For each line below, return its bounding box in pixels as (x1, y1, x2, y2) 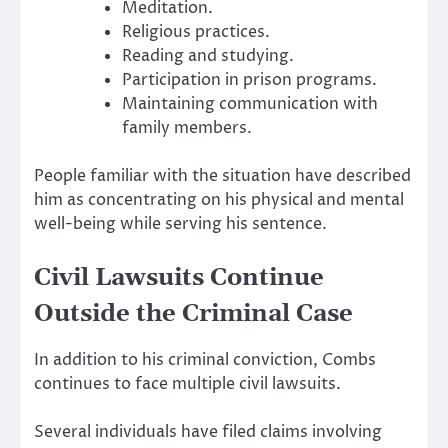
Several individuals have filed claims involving (34, 421, 382, 444)
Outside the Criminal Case (34, 298, 353, 329)
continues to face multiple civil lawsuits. (34, 373, 341, 395)
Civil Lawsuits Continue (34, 262, 324, 293)
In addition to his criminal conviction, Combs (34, 349, 376, 371)
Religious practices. (122, 20, 270, 43)
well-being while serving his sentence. (34, 212, 327, 235)
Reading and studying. (122, 44, 294, 67)
